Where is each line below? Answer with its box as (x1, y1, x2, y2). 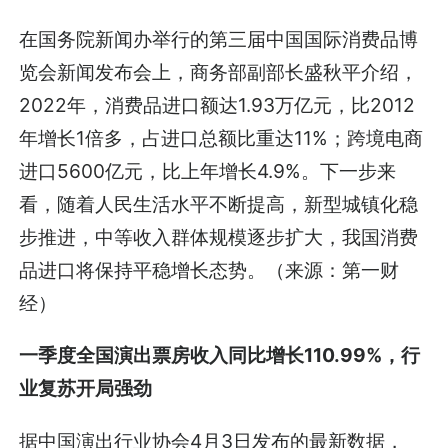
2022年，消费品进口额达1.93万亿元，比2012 (19, 93, 416, 118)
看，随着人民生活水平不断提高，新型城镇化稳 (19, 192, 419, 217)
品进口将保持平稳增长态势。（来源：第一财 (19, 258, 400, 283)
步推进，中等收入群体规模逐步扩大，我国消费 (19, 225, 419, 250)
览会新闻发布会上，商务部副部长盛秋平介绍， (19, 60, 419, 85)
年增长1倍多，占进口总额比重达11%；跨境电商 (19, 126, 424, 151)
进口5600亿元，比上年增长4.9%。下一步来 (19, 159, 397, 184)
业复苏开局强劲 (19, 376, 153, 401)
